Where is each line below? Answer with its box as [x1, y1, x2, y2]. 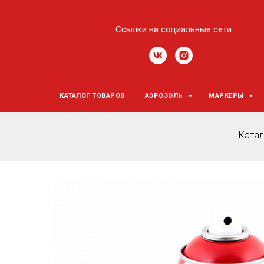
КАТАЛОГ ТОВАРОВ [60, 92, 125, 100]
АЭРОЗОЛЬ [144, 92, 186, 100]
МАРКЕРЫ [209, 92, 246, 100]
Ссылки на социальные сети [115, 24, 232, 35]
